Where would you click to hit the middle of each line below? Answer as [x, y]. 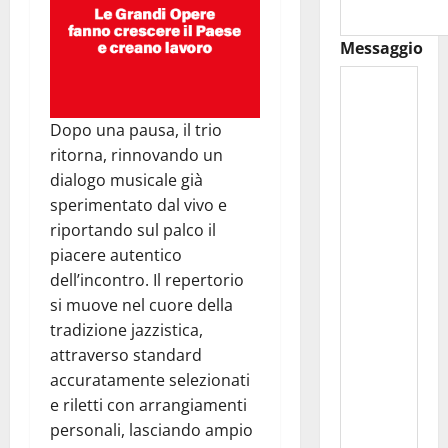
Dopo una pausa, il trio [136, 130]
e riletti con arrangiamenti [148, 405]
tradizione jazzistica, [126, 330]
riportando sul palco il [133, 230]
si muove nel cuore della [141, 305]
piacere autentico [116, 255]
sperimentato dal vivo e [138, 205]
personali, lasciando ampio [151, 430]
